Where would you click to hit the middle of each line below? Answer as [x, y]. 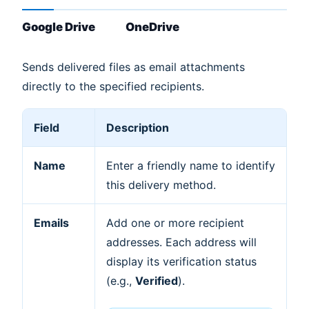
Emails [51, 223]
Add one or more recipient [175, 223]
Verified [157, 281]
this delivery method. [161, 185]
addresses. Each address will [181, 242]
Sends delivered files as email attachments [133, 67]
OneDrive [152, 27]
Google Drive [59, 27]
